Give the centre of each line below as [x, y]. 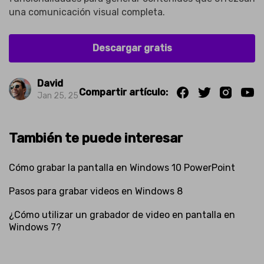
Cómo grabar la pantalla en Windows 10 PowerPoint [122, 167]
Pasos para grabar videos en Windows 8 [96, 191]
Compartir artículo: [123, 93]
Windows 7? [35, 227]
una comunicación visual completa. [87, 12]
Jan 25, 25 [57, 95]
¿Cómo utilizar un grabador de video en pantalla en [122, 214]
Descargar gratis [132, 48]
